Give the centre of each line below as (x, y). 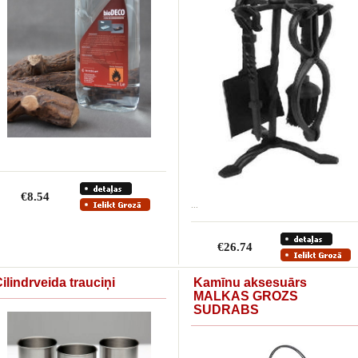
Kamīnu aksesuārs (250, 282)
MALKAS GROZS (246, 296)
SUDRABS (226, 310)
